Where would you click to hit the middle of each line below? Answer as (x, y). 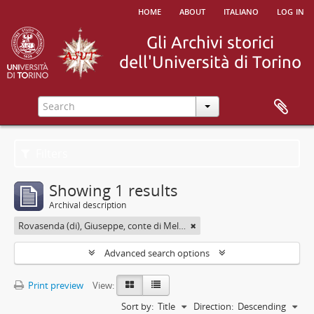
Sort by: (137, 306)
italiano (241, 11)
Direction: (213, 306)
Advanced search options (157, 253)
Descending (262, 306)
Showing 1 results (114, 190)
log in (291, 11)
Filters (51, 153)
